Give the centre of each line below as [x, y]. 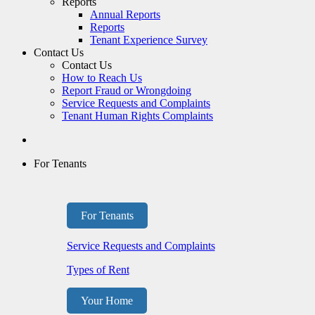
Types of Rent [98, 270]
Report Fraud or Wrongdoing [127, 90]
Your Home [107, 300]
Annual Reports [125, 14]
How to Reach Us [102, 77]
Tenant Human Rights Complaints [137, 115]
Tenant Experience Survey [149, 39]
